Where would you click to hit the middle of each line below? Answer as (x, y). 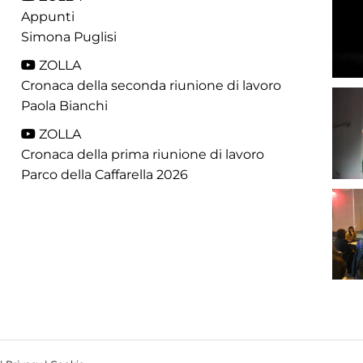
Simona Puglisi (69, 37)
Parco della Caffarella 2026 (105, 175)
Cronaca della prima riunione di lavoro (143, 154)
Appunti (48, 17)
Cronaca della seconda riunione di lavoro (152, 85)
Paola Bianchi (65, 106)
